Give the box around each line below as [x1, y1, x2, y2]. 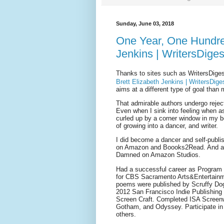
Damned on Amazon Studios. [116, 151, 200, 159]
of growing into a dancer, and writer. [116, 121, 220, 129]
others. [116, 210, 136, 218]
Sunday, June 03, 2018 [116, 20, 174, 26]
